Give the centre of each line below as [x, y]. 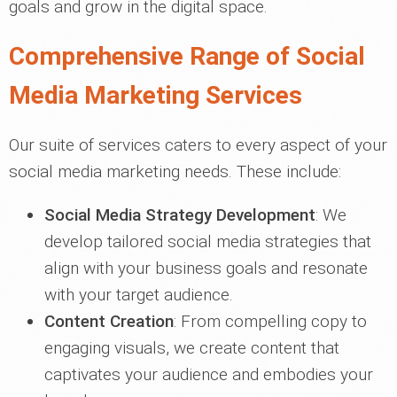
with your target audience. [139, 295]
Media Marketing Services [156, 95]
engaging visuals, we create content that [192, 348]
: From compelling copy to [270, 321]
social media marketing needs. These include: [175, 171]
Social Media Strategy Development [180, 215]
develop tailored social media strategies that [208, 241]
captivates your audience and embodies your [209, 374]
